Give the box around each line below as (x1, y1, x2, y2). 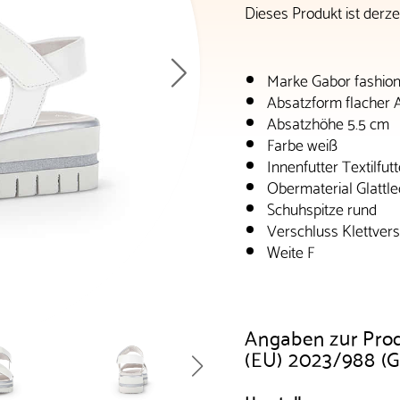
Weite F (267, 236, 314, 264)
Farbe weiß (267, 129, 337, 157)
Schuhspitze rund (267, 193, 377, 221)
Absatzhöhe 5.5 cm (267, 107, 389, 136)
